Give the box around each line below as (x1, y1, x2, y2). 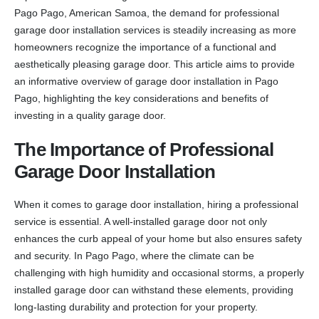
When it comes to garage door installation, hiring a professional (14, 198, 298, 210)
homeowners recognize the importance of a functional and (14, 41, 276, 53)
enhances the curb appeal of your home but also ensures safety (14, 232, 302, 244)
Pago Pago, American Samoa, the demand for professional (14, 6, 279, 19)
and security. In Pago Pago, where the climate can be (14, 249, 254, 261)
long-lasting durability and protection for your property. (14, 300, 258, 313)
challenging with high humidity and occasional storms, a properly (14, 266, 304, 278)
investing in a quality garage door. (14, 109, 166, 121)
